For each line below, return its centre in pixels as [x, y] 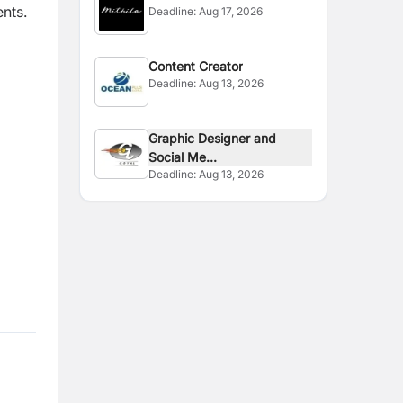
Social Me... [183, 157]
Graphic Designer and [213, 138]
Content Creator [196, 66]
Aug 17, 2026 [231, 11]
